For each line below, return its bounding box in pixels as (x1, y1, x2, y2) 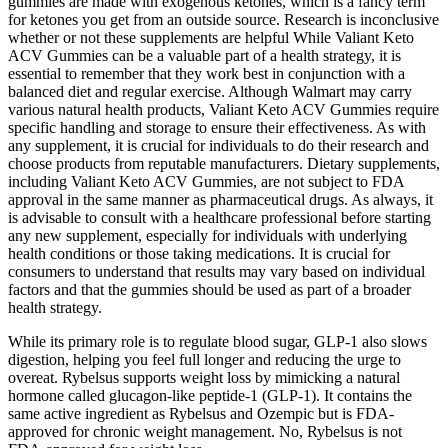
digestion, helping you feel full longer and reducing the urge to (8, 350, 401, 368)
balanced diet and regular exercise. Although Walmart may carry (8, 82, 412, 100)
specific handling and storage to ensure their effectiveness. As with (8, 118, 426, 136)
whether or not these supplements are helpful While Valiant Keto (8, 28, 414, 46)
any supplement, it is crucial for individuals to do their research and (8, 136, 429, 154)
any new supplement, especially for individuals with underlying (8, 226, 407, 244)
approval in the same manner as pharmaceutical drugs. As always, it (8, 190, 433, 208)
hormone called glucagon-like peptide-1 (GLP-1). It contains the (8, 386, 412, 404)
